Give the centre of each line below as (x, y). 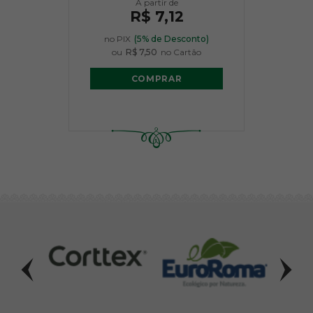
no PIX (117, 39)
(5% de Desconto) (172, 39)
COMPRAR (156, 78)
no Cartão (181, 52)
